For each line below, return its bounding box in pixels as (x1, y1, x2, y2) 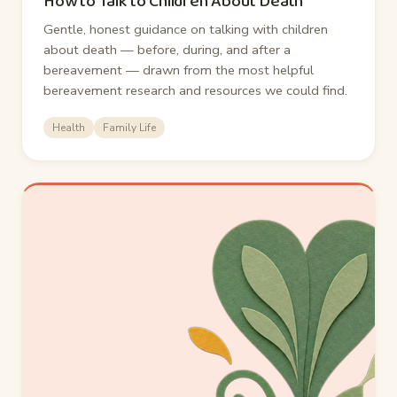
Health (52, 120, 85, 135)
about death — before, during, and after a (43, 40, 291, 58)
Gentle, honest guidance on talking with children (43, 19, 328, 38)
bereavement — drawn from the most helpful (43, 60, 314, 79)
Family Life (103, 120, 156, 135)
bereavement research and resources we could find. (43, 81, 347, 99)
